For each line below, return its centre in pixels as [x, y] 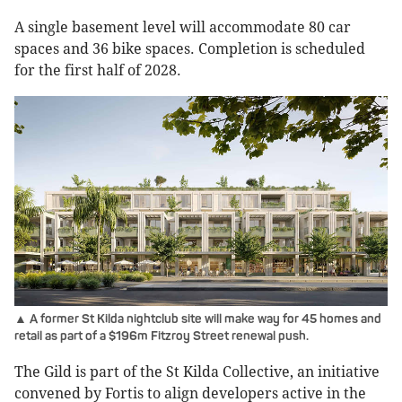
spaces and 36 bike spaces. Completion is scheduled [190, 49]
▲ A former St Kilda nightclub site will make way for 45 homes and [198, 319]
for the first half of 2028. [98, 71]
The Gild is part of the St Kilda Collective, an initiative [197, 372]
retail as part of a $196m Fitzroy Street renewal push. [162, 336]
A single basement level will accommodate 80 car [183, 28]
